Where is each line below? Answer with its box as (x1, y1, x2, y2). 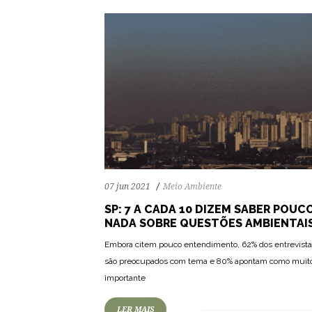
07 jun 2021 (104, 181, 150, 192)
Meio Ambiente (163, 181, 221, 192)
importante (104, 272, 146, 283)
